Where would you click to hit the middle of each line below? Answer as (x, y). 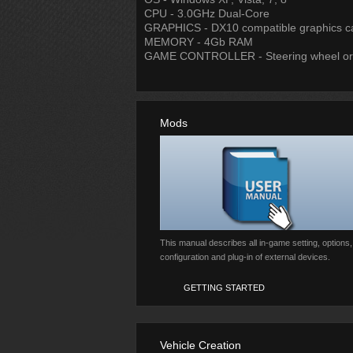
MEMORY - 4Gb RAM (199, 42)
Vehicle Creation (201, 345)
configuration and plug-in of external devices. (245, 257)
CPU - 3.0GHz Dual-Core (207, 13)
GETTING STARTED (224, 288)
